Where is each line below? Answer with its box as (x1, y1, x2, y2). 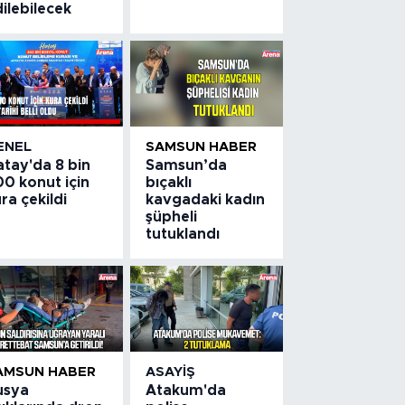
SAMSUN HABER (146, 139, 258, 154)
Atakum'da (146, 382, 227, 398)
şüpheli (146, 209, 198, 224)
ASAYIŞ (146, 364, 196, 379)
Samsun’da (146, 157, 228, 173)
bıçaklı (146, 174, 193, 190)
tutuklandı (146, 226, 221, 241)
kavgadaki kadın (146, 192, 266, 207)
